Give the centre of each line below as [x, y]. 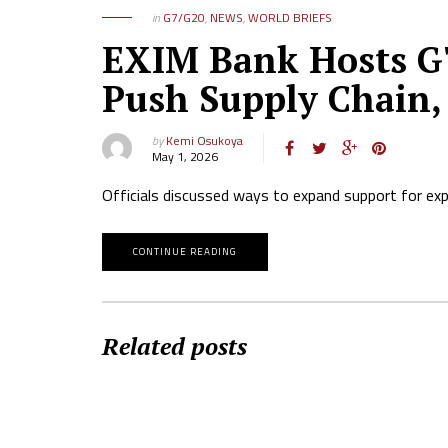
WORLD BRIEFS [290, 17]
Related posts [174, 346]
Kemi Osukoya [204, 140]
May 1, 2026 [185, 156]
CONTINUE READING [185, 251]
